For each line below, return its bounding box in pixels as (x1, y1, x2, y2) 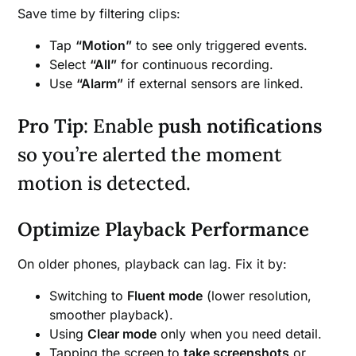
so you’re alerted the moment (17, 142, 283, 168)
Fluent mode (127, 288, 203, 304)
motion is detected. (17, 171, 192, 196)
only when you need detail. (157, 326, 323, 342)
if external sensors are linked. (123, 75, 304, 92)
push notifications (158, 114, 323, 139)
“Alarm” (76, 75, 124, 92)
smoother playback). (49, 307, 174, 323)
